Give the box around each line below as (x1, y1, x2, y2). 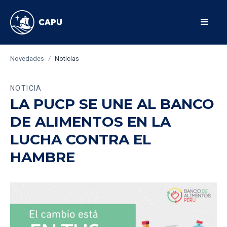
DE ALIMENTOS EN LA (10, 113, 171, 130)
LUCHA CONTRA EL (10, 131, 151, 148)
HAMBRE (10, 148, 75, 166)
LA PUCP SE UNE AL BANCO (10, 95, 214, 112)
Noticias (55, 55, 79, 62)
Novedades (10, 55, 44, 62)
